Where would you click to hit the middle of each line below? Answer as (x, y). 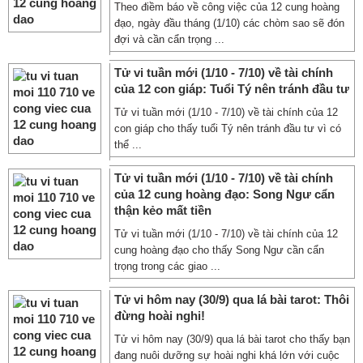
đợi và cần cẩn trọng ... (169, 39)
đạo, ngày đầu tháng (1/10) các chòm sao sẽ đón (229, 23)
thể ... (128, 145)
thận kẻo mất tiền (163, 210)
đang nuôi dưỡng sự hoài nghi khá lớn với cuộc (227, 355)
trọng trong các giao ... (167, 266)
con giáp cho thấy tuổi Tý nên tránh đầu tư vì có (228, 128)
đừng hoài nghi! (160, 316)
